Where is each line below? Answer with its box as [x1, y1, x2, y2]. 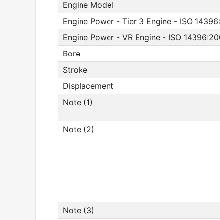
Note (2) [63, 124, 94, 134]
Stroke [63, 65, 87, 75]
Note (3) [63, 205, 94, 215]
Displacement [63, 81, 113, 91]
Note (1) [63, 97, 93, 107]
